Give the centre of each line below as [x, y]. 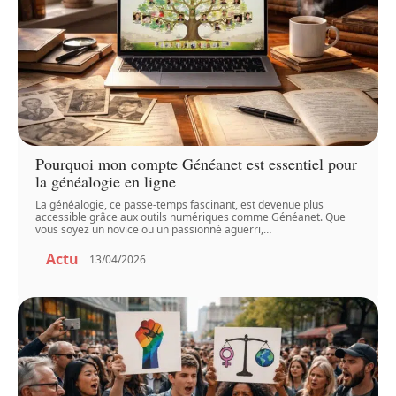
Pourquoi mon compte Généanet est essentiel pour [197, 164]
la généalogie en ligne [106, 182]
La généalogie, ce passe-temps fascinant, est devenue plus [180, 205]
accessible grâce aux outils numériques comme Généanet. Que [191, 217]
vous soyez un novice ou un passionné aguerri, [150, 230]
